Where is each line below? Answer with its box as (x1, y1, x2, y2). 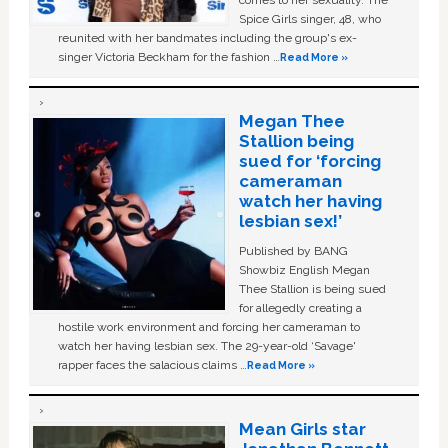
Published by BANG (238, 243, 348, 258)
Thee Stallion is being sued (238, 281, 386, 296)
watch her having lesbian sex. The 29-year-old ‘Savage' (58, 338, 357, 353)
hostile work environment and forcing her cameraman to (58, 319, 361, 334)
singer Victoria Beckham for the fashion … (58, 49, 281, 64)
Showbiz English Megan (238, 262, 370, 277)
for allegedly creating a (238, 300, 362, 315)
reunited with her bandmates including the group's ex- (58, 30, 358, 45)
